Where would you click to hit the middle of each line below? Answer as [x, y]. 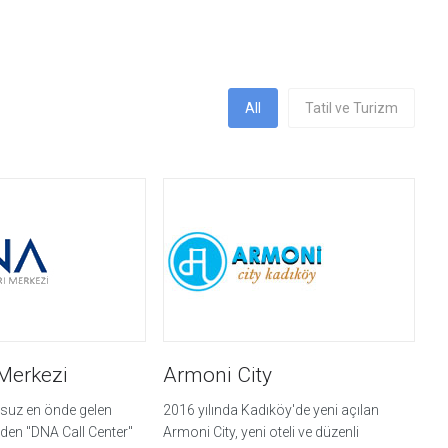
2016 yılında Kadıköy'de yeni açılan [270, 410]
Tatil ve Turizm [352, 108]
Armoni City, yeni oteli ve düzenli [260, 432]
